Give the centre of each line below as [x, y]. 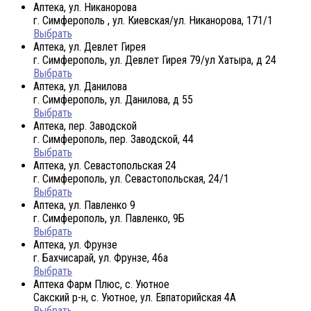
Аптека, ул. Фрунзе [75, 244]
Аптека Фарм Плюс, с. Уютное [101, 284]
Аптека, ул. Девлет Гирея [90, 47]
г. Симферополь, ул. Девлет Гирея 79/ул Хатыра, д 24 [155, 60]
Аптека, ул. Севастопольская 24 [105, 165]
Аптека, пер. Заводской [85, 126]
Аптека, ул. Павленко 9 [84, 205]
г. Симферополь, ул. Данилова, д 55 [113, 99]
